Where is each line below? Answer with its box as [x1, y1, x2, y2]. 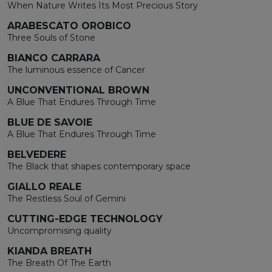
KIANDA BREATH [7, 245, 92, 257]
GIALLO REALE [7, 180, 81, 192]
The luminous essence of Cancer [7, 64, 145, 75]
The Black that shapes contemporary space [7, 160, 191, 172]
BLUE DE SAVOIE [7, 116, 92, 128]
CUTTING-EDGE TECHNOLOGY [7, 212, 163, 225]
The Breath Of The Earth [7, 257, 111, 268]
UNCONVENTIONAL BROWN [7, 84, 149, 96]
